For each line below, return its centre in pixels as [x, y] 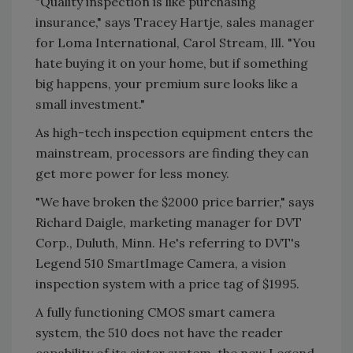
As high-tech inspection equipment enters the [174, 132]
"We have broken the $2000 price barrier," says [175, 202]
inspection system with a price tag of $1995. [167, 284]
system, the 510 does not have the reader [159, 333]
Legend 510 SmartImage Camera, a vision [161, 263]
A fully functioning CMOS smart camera [155, 312]
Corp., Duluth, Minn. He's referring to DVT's [168, 243]
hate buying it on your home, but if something [172, 63]
